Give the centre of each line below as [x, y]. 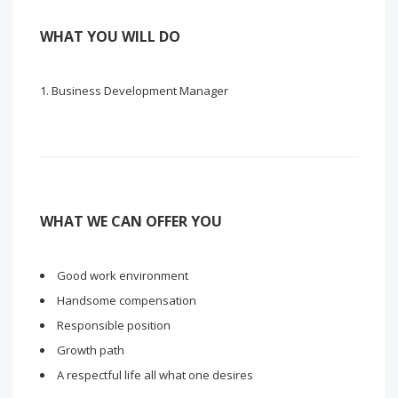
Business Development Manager [140, 91]
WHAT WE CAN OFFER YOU [131, 221]
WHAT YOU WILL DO [110, 36]
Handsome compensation [127, 300]
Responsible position [114, 325]
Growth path [91, 350]
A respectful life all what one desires [155, 375]
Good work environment [123, 275]
